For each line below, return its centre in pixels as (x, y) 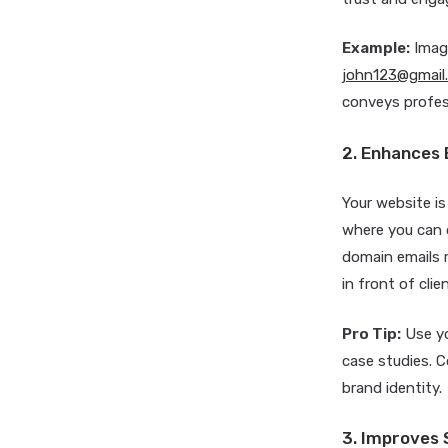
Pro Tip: (371, 333)
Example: (376, 48)
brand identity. (392, 387)
